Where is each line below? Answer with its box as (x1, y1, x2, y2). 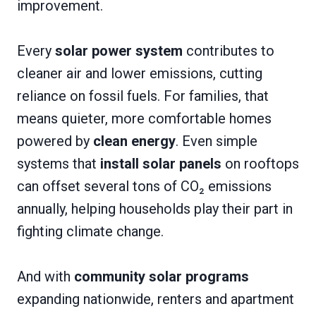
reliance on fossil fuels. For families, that (17, 87, 269, 104)
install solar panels (100, 154, 221, 172)
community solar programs (74, 267, 249, 285)
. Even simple (176, 132, 257, 150)
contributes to (183, 42, 274, 59)
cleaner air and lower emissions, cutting (17, 64, 262, 82)
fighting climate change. (17, 222, 164, 240)
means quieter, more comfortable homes (17, 109, 272, 127)
